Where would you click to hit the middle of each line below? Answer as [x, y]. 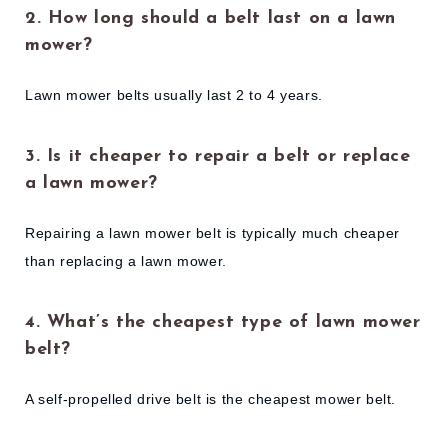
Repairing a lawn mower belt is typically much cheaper [212, 233]
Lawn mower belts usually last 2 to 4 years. [174, 95]
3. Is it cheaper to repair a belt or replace [218, 156]
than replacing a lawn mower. [126, 261]
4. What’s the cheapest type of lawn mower [223, 322]
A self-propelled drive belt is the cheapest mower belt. [210, 399]
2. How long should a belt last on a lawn [211, 18]
